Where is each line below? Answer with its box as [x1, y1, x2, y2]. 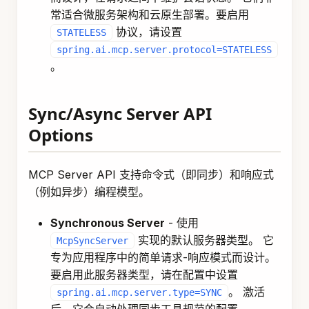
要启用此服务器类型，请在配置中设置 [50, 268, 238, 282]
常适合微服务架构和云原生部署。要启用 [50, 7, 249, 21]
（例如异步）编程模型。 [28, 185, 150, 199]
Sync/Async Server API [28, 102, 212, 125]
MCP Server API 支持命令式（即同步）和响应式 [28, 168, 274, 181]
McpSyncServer [57, 235, 128, 247]
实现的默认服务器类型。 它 [134, 233, 274, 247]
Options [28, 123, 93, 146]
